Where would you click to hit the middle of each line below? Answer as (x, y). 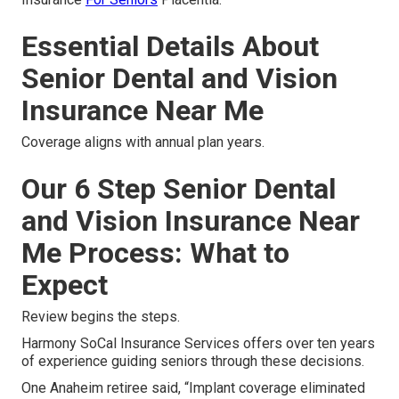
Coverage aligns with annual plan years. (143, 142)
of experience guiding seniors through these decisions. (193, 361)
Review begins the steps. (101, 317)
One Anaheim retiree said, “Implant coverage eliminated (193, 388)
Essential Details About (170, 46)
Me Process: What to (155, 253)
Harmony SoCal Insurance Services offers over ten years (198, 343)
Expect (65, 285)
